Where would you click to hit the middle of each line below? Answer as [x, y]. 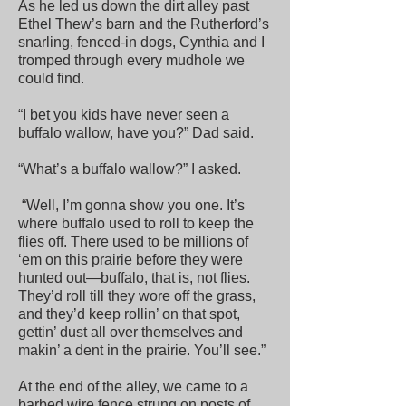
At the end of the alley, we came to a [133, 387]
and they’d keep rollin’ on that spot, [129, 314]
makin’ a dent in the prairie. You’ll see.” [142, 350]
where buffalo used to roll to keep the [136, 223]
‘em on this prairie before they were [130, 260]
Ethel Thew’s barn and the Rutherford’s [144, 24]
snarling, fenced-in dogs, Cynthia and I [141, 42]
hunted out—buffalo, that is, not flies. [134, 278]
